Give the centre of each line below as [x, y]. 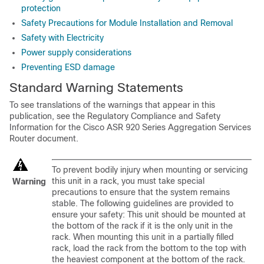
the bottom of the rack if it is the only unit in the [142, 226]
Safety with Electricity [62, 38]
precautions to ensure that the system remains [141, 192]
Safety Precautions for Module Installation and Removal [127, 23]
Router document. [44, 138]
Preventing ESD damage [68, 67]
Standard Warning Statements [96, 88]
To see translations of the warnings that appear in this [112, 105]
